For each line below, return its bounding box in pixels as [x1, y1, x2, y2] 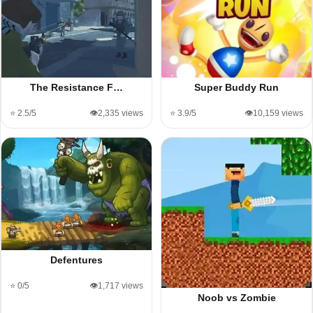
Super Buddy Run [194, 81, 279, 93]
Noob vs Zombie [197, 291, 276, 303]
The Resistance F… [30, 81, 123, 93]
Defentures [50, 254, 103, 265]
